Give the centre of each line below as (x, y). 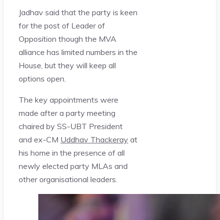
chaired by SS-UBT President (71, 126)
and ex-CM (40, 139)
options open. (42, 78)
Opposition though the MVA (68, 39)
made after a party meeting (67, 113)
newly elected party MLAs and (73, 166)
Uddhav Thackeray (94, 139)
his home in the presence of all (72, 152)
